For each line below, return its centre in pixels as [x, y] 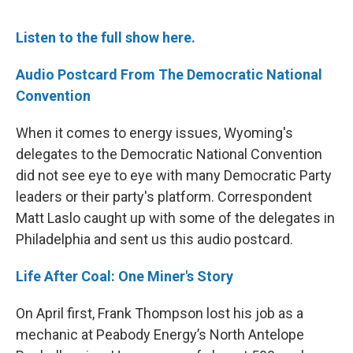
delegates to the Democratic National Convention [169, 154]
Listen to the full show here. [107, 38]
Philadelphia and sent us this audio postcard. [154, 240]
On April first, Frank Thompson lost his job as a [160, 314]
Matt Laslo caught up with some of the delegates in [175, 218]
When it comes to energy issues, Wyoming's [154, 133]
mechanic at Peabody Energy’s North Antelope [160, 335]
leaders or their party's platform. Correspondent [164, 197]
